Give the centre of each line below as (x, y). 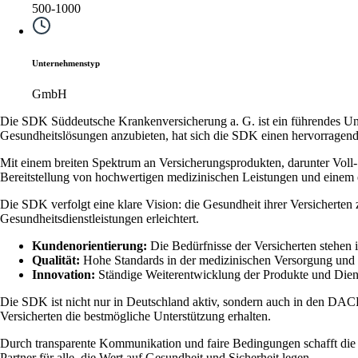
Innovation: (64, 275)
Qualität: (56, 261)
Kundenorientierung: (89, 246)
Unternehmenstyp (66, 63)
